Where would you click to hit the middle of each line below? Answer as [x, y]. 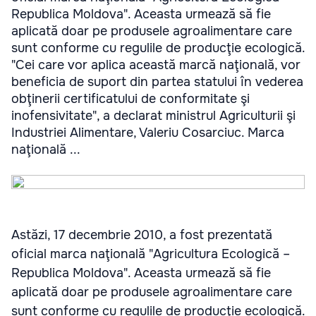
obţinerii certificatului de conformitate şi [130, 99]
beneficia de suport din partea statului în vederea [157, 82]
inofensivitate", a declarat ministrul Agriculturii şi [153, 116]
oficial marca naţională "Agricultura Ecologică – [151, 254]
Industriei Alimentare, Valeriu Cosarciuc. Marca [148, 133]
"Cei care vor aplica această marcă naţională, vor [156, 65]
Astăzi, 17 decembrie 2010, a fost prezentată [142, 235]
